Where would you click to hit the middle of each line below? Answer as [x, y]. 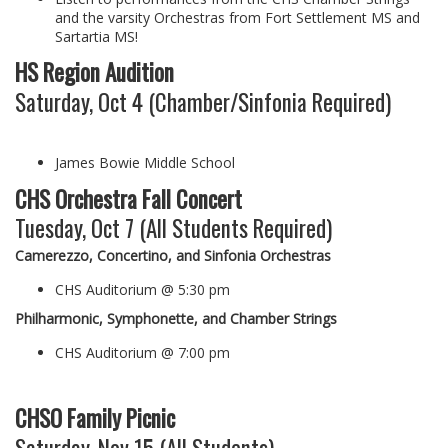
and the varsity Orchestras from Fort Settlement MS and [237, 17]
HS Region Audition [94, 72]
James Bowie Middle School [145, 163]
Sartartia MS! [96, 36]
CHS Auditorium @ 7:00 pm [142, 353]
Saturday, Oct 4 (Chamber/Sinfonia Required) [220, 101]
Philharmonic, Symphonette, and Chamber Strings [176, 319]
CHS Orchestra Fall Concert [128, 198]
